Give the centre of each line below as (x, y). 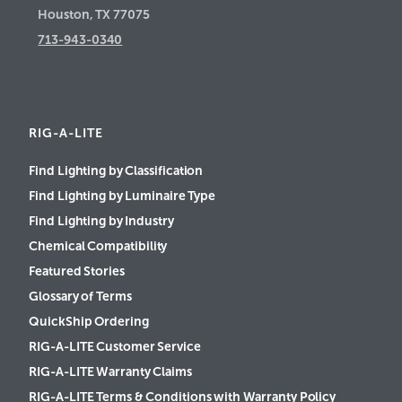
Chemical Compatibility (98, 245)
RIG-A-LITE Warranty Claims (110, 371)
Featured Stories (77, 271)
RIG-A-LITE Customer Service (115, 346)
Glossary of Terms (80, 296)
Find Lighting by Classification (116, 170)
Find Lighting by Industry (101, 220)
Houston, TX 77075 (94, 14)
